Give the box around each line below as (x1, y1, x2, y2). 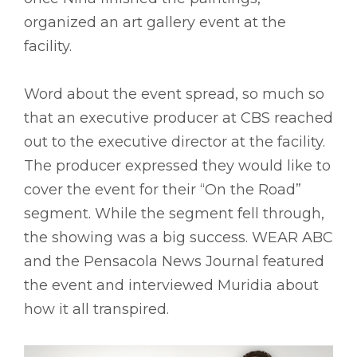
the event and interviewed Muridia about (24, 277, 319, 295)
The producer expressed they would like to (24, 157, 331, 175)
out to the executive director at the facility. (24, 133, 325, 151)
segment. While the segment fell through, (24, 205, 324, 223)
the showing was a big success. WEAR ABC (24, 229, 333, 247)
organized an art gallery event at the (24, 14, 286, 32)
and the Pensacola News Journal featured (24, 253, 324, 271)
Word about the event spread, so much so (24, 85, 324, 104)
